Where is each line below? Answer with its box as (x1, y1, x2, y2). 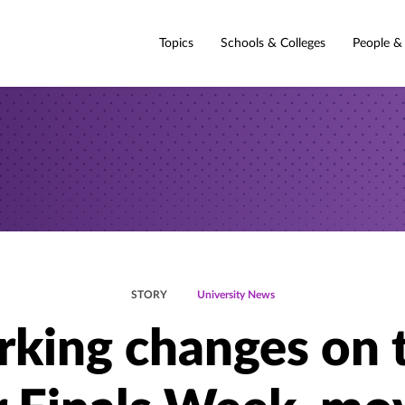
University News (196, 289, 275, 300)
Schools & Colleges (221, 36, 325, 50)
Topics (159, 36, 193, 50)
